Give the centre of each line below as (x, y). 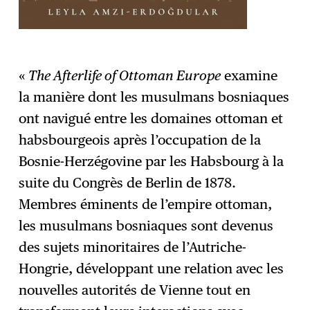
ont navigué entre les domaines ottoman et (151, 119)
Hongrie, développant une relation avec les (152, 269)
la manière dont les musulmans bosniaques (154, 97)
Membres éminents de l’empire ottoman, (146, 204)
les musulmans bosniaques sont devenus (146, 226)
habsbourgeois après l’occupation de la (140, 140)
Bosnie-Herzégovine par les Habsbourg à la (152, 162)
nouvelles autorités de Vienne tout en (135, 290)
